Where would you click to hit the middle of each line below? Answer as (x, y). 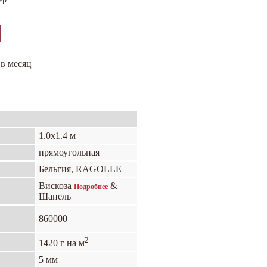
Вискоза (56, 186)
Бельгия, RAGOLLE (80, 169)
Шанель (55, 196)
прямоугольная (69, 152)
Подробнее (91, 187)
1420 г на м (62, 243)
